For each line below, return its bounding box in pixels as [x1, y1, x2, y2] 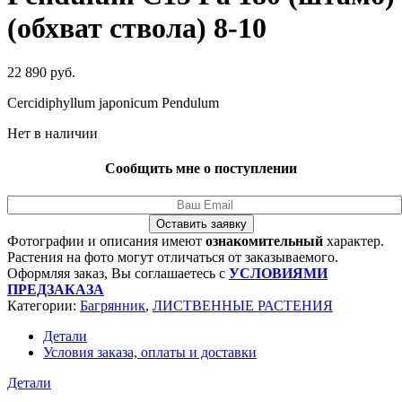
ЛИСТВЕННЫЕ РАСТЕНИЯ [153, 298, 333, 314]
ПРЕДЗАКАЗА [7, 282, 104, 298]
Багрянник [80, 298, 145, 314]
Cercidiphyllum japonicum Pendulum [7, 94, 219, 110]
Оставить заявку [155, 217, 247, 232]
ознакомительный [205, 233, 323, 249]
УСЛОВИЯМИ [229, 266, 328, 282]
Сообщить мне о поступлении [105, 161, 297, 177]
